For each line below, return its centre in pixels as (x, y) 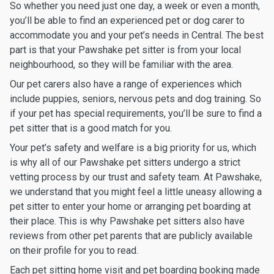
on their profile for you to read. (74, 250)
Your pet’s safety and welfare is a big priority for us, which (133, 148)
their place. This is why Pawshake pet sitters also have (127, 221)
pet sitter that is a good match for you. (91, 128)
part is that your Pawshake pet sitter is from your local (125, 50)
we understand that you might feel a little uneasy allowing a (136, 192)
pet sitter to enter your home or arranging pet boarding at (130, 206)
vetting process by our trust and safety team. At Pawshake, (136, 177)
